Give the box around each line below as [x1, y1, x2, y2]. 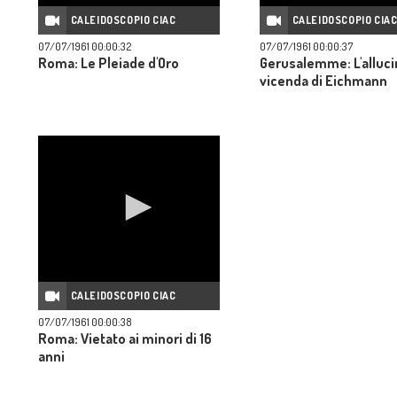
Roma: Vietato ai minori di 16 [38, 330, 212, 347]
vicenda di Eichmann [260, 72, 387, 90]
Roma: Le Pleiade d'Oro [38, 54, 179, 72]
